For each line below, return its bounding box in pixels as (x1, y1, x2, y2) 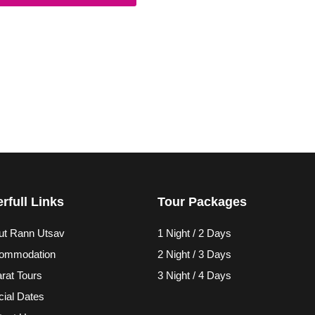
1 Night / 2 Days (157, 226, 231, 239)
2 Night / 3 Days (157, 247, 231, 260)
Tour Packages (157, 194, 247, 209)
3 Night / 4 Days (157, 269, 231, 281)
